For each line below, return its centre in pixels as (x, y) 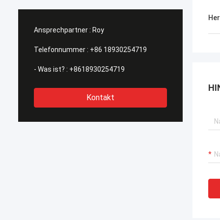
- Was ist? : (51, 69)
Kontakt (100, 97)
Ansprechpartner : (62, 30)
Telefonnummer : (61, 50)
